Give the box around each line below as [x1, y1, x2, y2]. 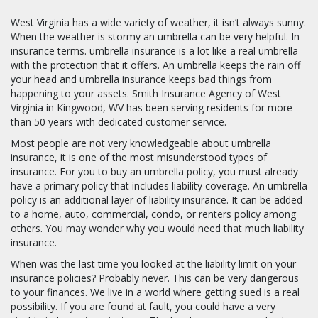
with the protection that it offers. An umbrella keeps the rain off [11, 57, 300, 72]
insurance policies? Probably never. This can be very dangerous [11, 270, 299, 285]
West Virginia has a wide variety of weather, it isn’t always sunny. [11, 15, 306, 29]
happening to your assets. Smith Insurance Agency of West [11, 86, 281, 100]
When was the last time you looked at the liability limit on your [11, 256, 296, 270]
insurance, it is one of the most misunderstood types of [11, 150, 267, 164]
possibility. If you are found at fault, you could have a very [11, 299, 275, 313]
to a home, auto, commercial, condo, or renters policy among [11, 207, 296, 221]
